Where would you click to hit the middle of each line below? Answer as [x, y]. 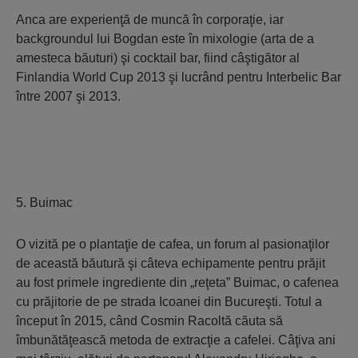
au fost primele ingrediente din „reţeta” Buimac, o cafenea [177, 282]
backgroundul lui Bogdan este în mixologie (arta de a [165, 39]
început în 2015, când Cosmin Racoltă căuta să [149, 321]
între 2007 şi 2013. [68, 96]
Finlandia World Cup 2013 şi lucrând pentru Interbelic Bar [179, 77]
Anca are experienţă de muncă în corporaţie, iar [150, 20]
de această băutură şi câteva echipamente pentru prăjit [171, 263]
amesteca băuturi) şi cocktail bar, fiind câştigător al [158, 58]
